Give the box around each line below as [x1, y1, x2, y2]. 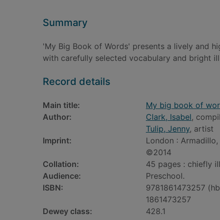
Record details [43, 76, 110, 87]
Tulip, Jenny [146, 124, 190, 134]
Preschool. [146, 171, 185, 181]
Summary [43, 17, 87, 28]
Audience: [43, 171, 81, 181]
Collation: [43, 159, 79, 169]
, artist [190, 124, 214, 134]
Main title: [43, 100, 80, 110]
